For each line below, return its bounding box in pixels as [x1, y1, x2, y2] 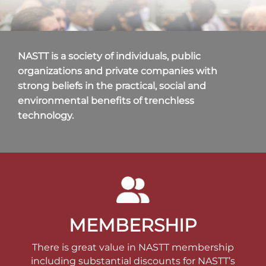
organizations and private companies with [18, 65, 217, 77]
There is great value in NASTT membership [32, 242, 234, 254]
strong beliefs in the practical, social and [18, 80, 206, 91]
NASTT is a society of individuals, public [18, 50, 201, 62]
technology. [18, 109, 74, 121]
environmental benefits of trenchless [18, 94, 194, 106]
